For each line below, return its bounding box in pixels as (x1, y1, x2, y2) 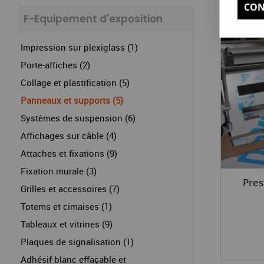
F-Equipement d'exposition (24, 12, 163, 26)
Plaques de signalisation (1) (21, 236, 134, 247)
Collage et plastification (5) (21, 77, 130, 88)
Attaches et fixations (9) (21, 147, 117, 159)
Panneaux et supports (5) (21, 94, 123, 106)
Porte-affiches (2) (21, 59, 90, 71)
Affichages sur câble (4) (21, 130, 117, 141)
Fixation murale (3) (21, 165, 97, 177)
